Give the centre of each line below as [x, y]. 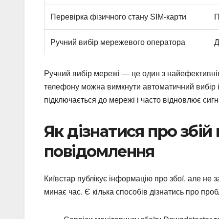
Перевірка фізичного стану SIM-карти [118, 17]
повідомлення [99, 151]
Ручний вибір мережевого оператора [118, 42]
